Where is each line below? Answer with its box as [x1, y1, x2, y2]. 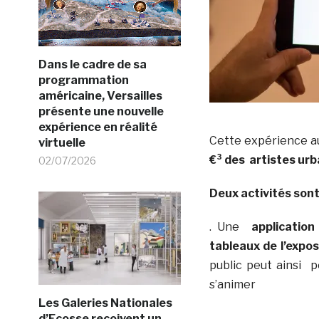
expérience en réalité [38, 120, 157, 134]
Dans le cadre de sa [38, 58, 147, 71]
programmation [38, 73, 129, 87]
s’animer [209, 278, 256, 291]
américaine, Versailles [38, 89, 162, 103]
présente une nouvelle [38, 105, 164, 118]
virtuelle [38, 136, 85, 150]
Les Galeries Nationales [38, 296, 172, 310]
